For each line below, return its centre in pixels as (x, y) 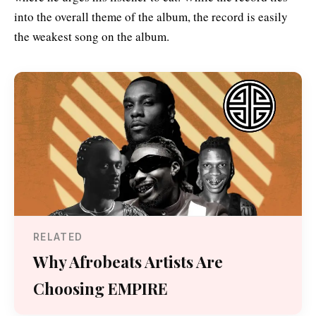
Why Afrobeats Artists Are (128, 261)
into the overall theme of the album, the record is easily (151, 17)
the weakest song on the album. (92, 37)
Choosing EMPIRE (101, 288)
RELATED (58, 237)
